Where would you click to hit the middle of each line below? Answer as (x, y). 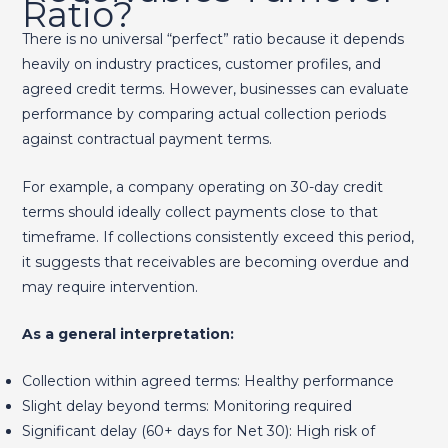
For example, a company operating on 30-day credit (202, 186)
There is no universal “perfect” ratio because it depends (212, 39)
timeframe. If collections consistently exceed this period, (217, 236)
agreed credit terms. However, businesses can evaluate (215, 89)
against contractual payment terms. (146, 139)
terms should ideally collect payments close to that (199, 211)
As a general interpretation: (127, 334)
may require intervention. (109, 286)
